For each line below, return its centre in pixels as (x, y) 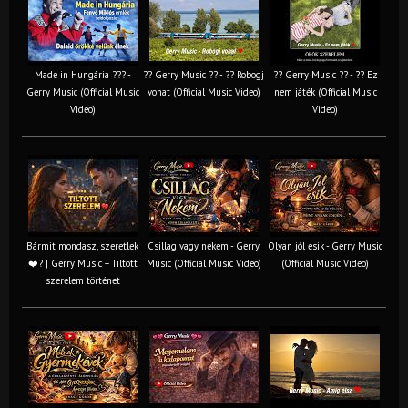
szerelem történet (82, 280)
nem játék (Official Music (325, 92)
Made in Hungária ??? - (82, 74)
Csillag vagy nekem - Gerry (204, 245)
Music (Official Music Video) (204, 263)
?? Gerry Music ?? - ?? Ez (325, 74)
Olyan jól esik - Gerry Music (325, 245)
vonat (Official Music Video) (204, 92)
